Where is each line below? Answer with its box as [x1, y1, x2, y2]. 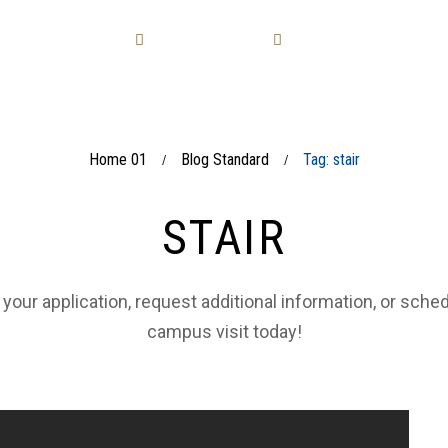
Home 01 [88, 150, 147, 169]
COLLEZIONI [325, 30, 410, 49]
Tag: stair [302, 150, 360, 169]
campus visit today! [146, 321, 302, 342]
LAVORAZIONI [31, 30, 127, 49]
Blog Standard [180, 150, 269, 169]
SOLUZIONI [187, 30, 265, 49]
